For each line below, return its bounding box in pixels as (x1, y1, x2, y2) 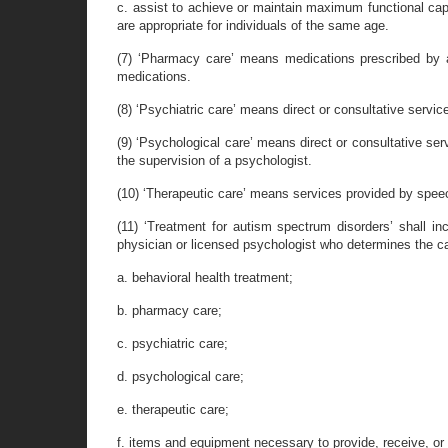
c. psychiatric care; (117, 336, 228, 351)
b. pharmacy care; (117, 303, 222, 318)
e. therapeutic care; (117, 402, 229, 417)
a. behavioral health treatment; (117, 270, 293, 285)
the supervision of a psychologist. (117, 153, 312, 168)
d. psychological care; (117, 369, 244, 384)
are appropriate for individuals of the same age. (117, 18, 389, 33)
